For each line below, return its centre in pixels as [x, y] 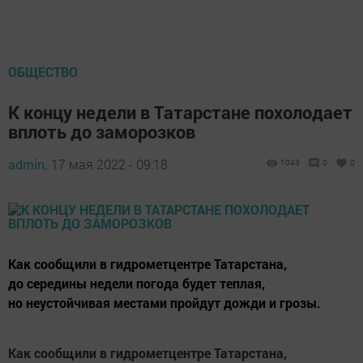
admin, [28, 164]
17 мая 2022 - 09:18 [109, 164]
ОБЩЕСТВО [43, 72]
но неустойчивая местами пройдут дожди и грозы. [164, 303]
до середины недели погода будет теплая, [137, 284]
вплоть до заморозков [102, 132]
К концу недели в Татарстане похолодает [180, 113]
